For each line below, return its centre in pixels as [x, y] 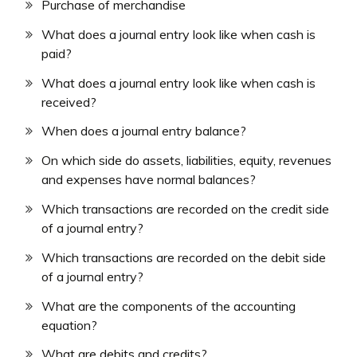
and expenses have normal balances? [149, 180]
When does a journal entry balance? [144, 131]
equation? [69, 325]
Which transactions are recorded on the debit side [184, 257]
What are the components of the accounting [169, 306]
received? [69, 102]
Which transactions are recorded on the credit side [185, 209]
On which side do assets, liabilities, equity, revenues [186, 161]
